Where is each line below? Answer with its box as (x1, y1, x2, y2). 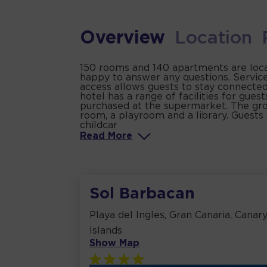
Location (175, 30, 253, 47)
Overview (80, 30, 166, 47)
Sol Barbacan (89, 187, 195, 201)
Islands (89, 226, 123, 236)
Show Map (89, 239, 140, 249)
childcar (80, 121, 118, 131)
